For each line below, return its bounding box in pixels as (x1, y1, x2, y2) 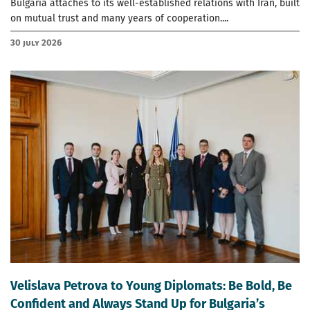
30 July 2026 (10, 37, 62, 48)
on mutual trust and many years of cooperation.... (10, 12, 228, 24)
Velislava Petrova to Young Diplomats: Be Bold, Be (10, 278, 292, 294)
